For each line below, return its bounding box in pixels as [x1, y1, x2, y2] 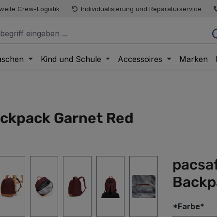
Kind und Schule [40, 54, 101, 64]
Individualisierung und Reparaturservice [81, 4, 201, 13]
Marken [179, 54, 208, 64]
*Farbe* [172, 201, 204, 211]
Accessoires [118, 54, 163, 64]
